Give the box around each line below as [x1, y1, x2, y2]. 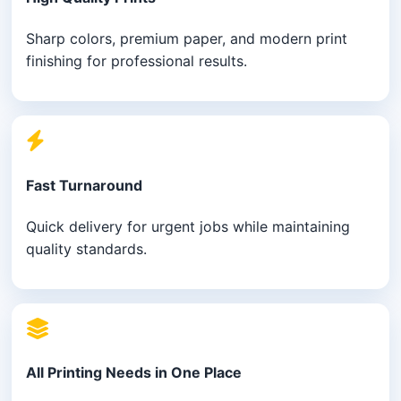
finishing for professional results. [26, 52, 248, 71]
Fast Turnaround [26, 175, 143, 194]
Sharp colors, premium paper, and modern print [26, 30, 348, 48]
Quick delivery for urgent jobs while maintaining [26, 217, 351, 235]
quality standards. [26, 239, 148, 258]
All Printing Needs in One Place [26, 363, 243, 382]
